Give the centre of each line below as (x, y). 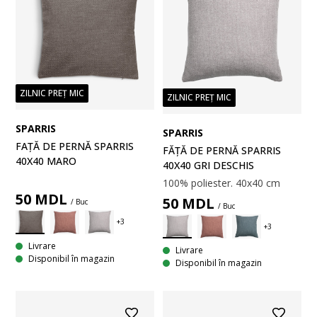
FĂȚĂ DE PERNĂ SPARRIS (222, 151)
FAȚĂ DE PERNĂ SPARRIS (75, 146)
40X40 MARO (46, 161)
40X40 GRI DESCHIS (208, 166)
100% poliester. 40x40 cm (221, 183)
